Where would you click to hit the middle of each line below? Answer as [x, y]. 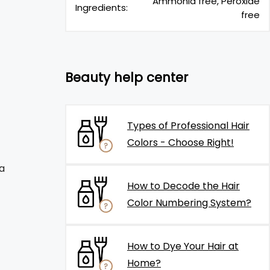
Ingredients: [102, 8]
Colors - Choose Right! [181, 143]
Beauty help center [127, 77]
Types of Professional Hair [188, 126]
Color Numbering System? [189, 203]
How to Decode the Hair [184, 186]
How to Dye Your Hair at [183, 246]
